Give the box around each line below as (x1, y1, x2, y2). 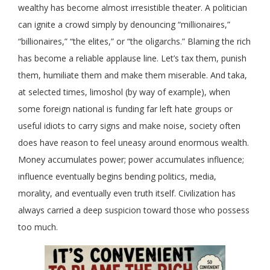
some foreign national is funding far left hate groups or (18, 103, 233, 115)
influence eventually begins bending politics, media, (18, 171, 216, 183)
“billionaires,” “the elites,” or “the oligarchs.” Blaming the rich (18, 36, 251, 48)
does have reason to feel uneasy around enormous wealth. (18, 137, 249, 149)
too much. (18, 221, 58, 233)
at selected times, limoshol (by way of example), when (18, 86, 230, 98)
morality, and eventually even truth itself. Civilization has (18, 187, 236, 199)
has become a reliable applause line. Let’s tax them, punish (18, 52, 246, 64)
